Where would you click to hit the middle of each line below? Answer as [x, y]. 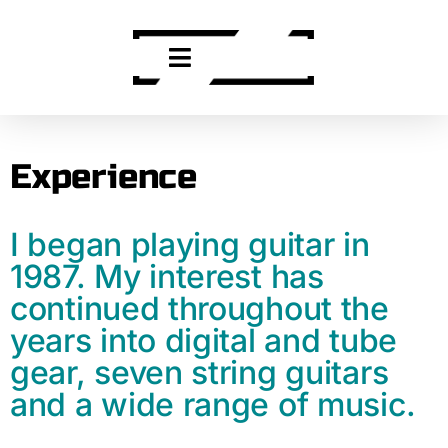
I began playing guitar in [190, 244]
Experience [103, 177]
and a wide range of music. [213, 404]
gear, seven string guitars [199, 372]
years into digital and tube [203, 340]
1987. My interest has [167, 276]
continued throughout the [199, 308]
